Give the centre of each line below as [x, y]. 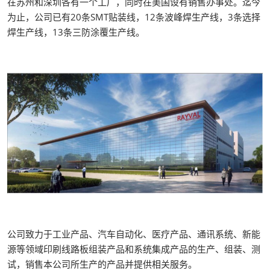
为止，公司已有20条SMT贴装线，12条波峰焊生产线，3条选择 [134, 17]
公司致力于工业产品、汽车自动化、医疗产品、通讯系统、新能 [134, 234]
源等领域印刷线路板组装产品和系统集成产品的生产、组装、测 [134, 249]
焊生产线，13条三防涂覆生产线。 [76, 32]
